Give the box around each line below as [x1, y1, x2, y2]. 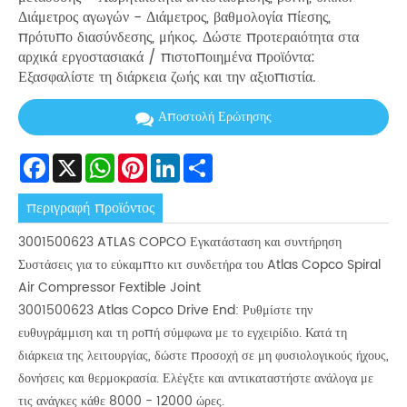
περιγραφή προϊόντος [26, 195, 155, 220]
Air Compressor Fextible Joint [18, 277, 201, 299]
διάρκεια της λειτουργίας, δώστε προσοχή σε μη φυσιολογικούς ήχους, [18, 345, 389, 367]
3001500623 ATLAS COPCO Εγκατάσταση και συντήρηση [18, 232, 342, 253]
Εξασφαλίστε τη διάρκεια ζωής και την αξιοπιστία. [18, 65, 316, 90]
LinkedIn [180, 148, 238, 173]
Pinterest [147, 148, 210, 173]
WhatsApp [114, 148, 191, 173]
